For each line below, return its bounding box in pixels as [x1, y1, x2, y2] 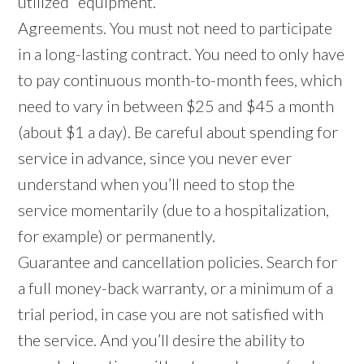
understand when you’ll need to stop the [18, 173, 296, 193]
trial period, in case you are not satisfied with [18, 303, 324, 323]
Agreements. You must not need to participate [18, 17, 333, 37]
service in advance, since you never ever [18, 147, 292, 167]
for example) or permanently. [18, 225, 216, 245]
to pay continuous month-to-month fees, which [18, 69, 343, 89]
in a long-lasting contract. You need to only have [18, 43, 345, 63]
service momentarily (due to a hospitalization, [18, 199, 330, 219]
